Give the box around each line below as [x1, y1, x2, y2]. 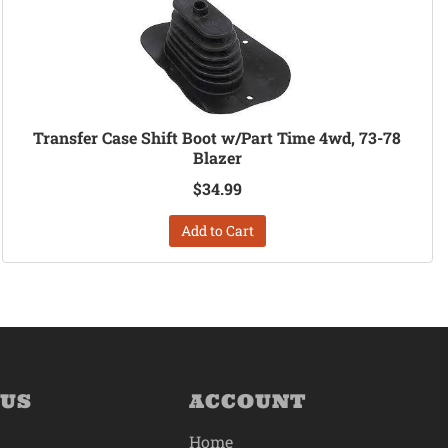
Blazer [192, 147, 242, 169]
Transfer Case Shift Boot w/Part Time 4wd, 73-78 [33, 127, 402, 149]
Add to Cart [180, 221, 254, 241]
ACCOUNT [188, 389, 306, 414]
